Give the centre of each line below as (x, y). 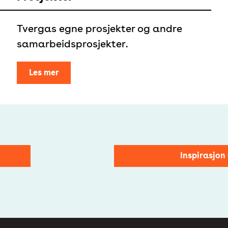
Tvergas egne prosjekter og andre (100, 29)
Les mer (44, 72)
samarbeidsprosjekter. (73, 44)
